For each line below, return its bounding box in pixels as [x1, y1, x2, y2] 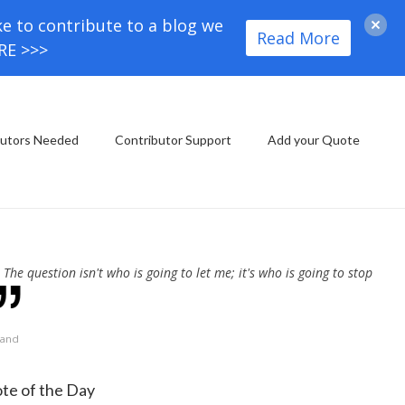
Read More [257, 26, 340, 49]
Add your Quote [268, 132, 360, 147]
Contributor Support [115, 132, 231, 147]
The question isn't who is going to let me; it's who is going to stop [3, 264, 372, 281]
